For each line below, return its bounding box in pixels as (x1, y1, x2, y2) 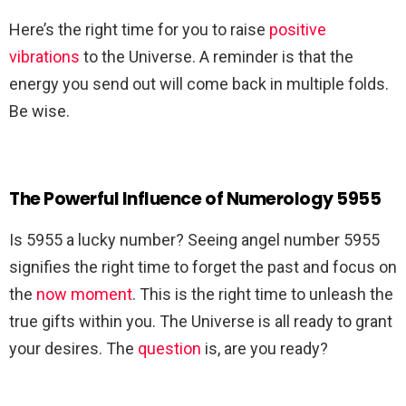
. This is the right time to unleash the (132, 285, 393, 304)
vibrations (9, 47, 80, 67)
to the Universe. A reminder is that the (80, 47, 353, 67)
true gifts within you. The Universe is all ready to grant (9, 312, 392, 332)
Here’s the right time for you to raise (9, 20, 269, 40)
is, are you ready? (201, 339, 328, 359)
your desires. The (9, 339, 138, 359)
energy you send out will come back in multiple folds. (9, 74, 389, 94)
